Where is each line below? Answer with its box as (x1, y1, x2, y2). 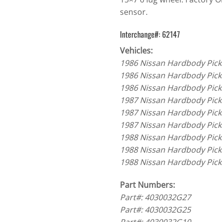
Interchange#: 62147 (119, 28, 180, 41)
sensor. (119, 6, 148, 17)
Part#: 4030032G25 (119, 204, 191, 216)
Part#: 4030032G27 (119, 192, 191, 203)
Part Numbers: (119, 179, 175, 191)
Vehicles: (119, 45, 153, 56)
